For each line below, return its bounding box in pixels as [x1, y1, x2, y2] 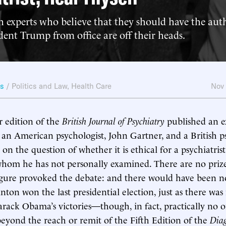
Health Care [71, 81, 111, 91]
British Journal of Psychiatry [62, 114, 164, 127]
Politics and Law [12, 81, 67, 91]
